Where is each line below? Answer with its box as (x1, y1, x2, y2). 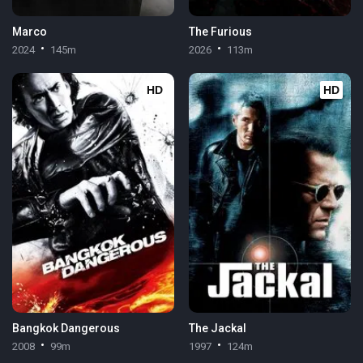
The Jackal (188, 321, 246, 335)
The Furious (188, 24, 252, 38)
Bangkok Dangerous (12, 321, 121, 335)
